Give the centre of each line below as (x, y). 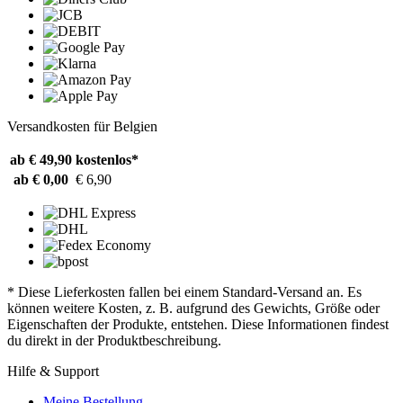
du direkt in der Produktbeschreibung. (114, 340)
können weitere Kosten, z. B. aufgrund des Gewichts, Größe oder (193, 308)
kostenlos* (107, 159)
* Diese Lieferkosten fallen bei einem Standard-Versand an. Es (184, 291)
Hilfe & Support (53, 371)
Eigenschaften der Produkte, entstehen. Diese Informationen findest (198, 324)
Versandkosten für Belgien (82, 126)
